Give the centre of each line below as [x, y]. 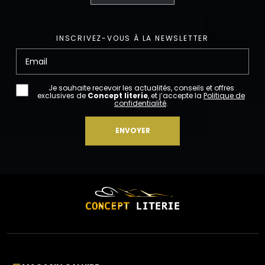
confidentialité [140, 104]
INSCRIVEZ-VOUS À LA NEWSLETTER [132, 38]
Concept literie [118, 96]
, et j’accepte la [176, 96]
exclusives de [62, 96]
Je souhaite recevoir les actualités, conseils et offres [141, 88]
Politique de [224, 96]
